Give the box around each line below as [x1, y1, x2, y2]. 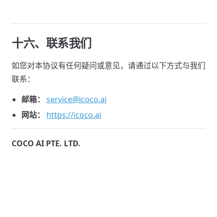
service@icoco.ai [46, 94, 107, 105]
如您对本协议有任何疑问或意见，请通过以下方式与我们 [12, 60, 205, 71]
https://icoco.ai [46, 109, 101, 120]
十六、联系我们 [12, 35, 92, 51]
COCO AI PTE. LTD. [12, 138, 80, 149]
